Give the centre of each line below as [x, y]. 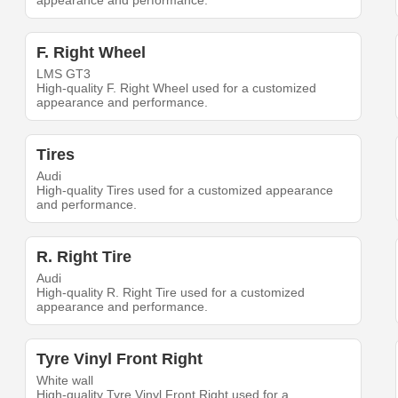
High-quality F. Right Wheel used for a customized [177, 88]
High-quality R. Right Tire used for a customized [171, 292]
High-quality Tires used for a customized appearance [185, 190]
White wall [65, 380]
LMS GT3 [64, 74]
